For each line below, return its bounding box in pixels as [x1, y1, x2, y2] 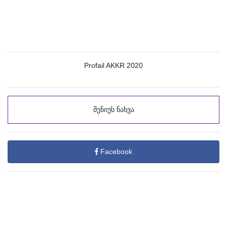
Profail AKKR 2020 [84, 61, 143, 69]
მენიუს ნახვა [93, 105, 134, 113]
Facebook [98, 147, 133, 156]
